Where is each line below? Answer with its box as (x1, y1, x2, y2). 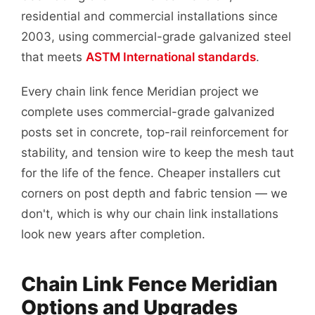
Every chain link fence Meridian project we (21, 84, 259, 98)
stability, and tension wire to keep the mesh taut (21, 146, 294, 160)
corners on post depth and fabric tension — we (21, 186, 288, 200)
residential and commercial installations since (21, 9, 278, 23)
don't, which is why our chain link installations (21, 207, 278, 221)
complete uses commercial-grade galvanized (21, 105, 275, 119)
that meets (21, 50, 86, 64)
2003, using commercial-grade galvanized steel (21, 30, 291, 44)
